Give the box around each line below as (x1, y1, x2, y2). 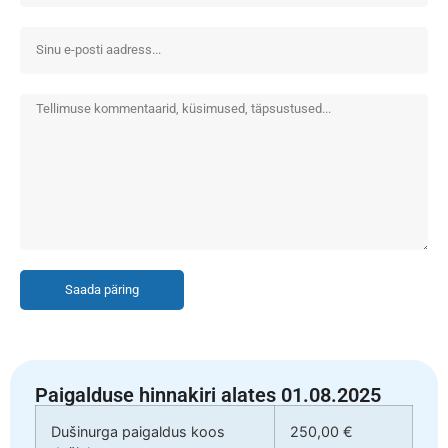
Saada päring (65, 282, 139, 297)
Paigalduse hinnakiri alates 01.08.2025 (35, 382, 381, 407)
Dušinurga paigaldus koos (51, 422, 225, 440)
